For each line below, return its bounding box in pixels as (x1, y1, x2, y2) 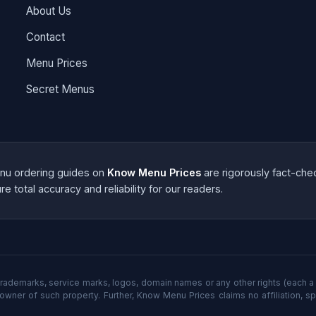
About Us (26, 4, 72, 18)
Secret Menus (26, 82, 95, 96)
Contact (26, 30, 66, 44)
